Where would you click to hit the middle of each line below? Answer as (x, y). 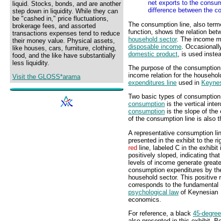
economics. (145, 199)
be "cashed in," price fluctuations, (60, 18)
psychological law (153, 192)
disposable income (155, 46)
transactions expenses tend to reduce (66, 33)
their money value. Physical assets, (64, 41)
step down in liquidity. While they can (65, 11)
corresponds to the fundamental (173, 184)
